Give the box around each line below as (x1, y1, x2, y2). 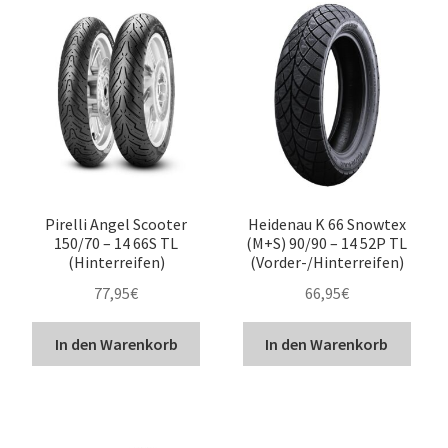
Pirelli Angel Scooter (45, 214, 188, 235)
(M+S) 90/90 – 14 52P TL (246, 233, 408, 254)
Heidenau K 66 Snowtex (247, 214, 406, 235)
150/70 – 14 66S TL (54, 233, 179, 254)
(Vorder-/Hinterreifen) (249, 252, 404, 273)
